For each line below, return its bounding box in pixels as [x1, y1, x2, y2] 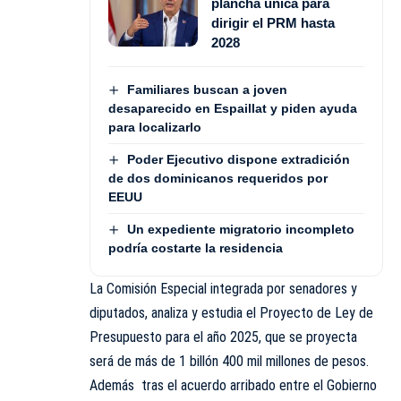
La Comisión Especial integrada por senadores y [90, 280, 357, 298]
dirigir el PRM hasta [211, 14, 335, 30]
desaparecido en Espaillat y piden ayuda [108, 100, 357, 115]
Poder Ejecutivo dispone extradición [126, 151, 350, 166]
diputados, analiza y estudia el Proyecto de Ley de [90, 304, 373, 322]
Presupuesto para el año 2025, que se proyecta [90, 328, 357, 346]
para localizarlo [108, 119, 201, 134]
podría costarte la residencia [108, 241, 283, 256]
